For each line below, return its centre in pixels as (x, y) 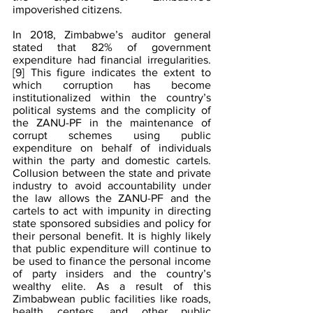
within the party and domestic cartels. (112, 161)
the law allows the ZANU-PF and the (112, 198)
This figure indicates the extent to (118, 73)
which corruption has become (112, 85)
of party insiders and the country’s (112, 274)
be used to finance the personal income (112, 261)
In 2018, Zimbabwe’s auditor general (112, 35)
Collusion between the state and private (112, 173)
